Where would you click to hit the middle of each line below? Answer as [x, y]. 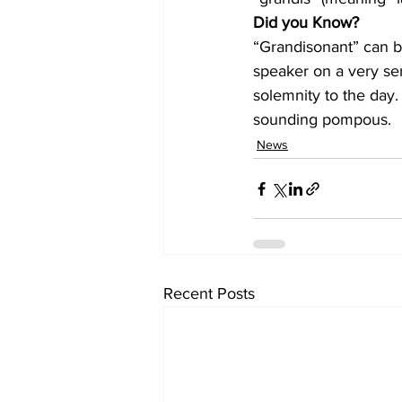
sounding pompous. [322, 120]
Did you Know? [306, 23]
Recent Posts [209, 294]
